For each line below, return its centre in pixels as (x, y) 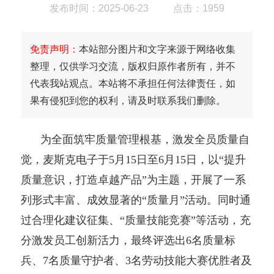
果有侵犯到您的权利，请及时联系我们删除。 (128, 101)
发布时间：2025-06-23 (99, 8)
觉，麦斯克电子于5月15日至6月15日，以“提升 (133, 159)
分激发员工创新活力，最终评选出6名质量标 (128, 240)
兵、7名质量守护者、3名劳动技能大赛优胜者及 (136, 260)
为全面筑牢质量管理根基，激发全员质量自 (145, 139)
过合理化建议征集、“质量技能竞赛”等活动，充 (135, 220)
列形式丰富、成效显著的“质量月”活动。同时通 (135, 200)
